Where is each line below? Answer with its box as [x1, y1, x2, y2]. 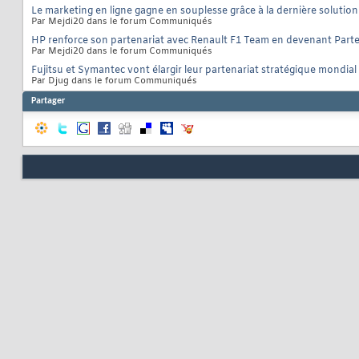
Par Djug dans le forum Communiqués [31, 75, 197, 87]
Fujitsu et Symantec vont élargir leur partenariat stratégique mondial [31, 64, 357, 78]
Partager [31, 96, 65, 107]
